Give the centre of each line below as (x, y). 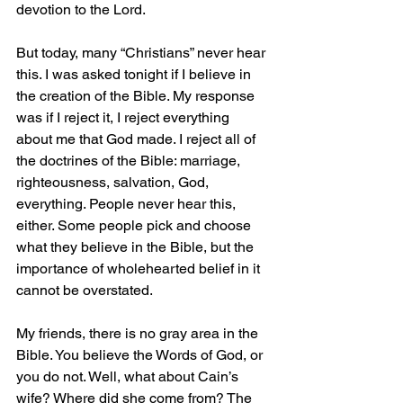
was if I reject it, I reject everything (125, 118)
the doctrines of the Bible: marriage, (130, 161)
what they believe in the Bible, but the (137, 247)
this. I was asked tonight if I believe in (135, 75)
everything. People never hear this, (128, 204)
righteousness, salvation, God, (114, 183)
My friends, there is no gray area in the (139, 334)
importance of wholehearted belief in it (140, 269)
